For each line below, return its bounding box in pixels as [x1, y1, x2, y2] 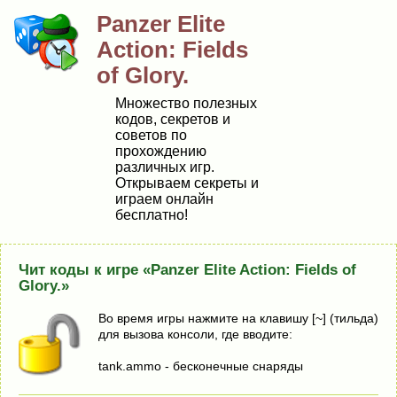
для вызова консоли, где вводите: [98, 327, 292, 341]
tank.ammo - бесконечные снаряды [98, 359, 303, 373]
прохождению [115, 144, 206, 159]
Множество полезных [115, 96, 257, 111]
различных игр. [115, 160, 214, 175]
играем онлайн [115, 191, 214, 206]
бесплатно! [115, 207, 188, 222]
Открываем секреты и [115, 175, 259, 191]
